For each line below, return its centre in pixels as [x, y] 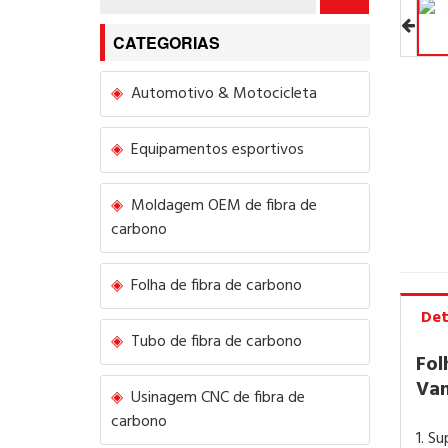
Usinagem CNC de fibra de [218, 398]
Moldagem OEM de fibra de [224, 206]
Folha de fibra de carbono [216, 286]
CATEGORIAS [166, 43]
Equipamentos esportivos [217, 150]
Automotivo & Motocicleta [224, 94]
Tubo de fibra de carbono [216, 342]
